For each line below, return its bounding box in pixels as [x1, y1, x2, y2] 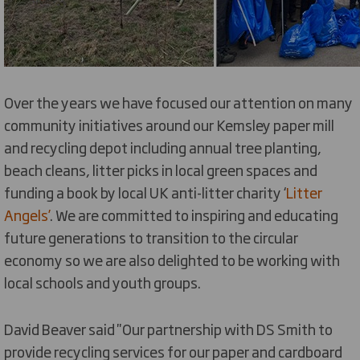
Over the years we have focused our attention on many [4, 91, 353, 112]
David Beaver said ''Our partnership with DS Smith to [4, 317, 333, 339]
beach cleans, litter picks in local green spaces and [4, 158, 317, 180]
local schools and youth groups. [4, 271, 201, 292]
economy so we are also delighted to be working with [4, 248, 340, 270]
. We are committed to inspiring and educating [50, 203, 338, 225]
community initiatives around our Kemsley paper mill [4, 113, 334, 135]
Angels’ [4, 203, 50, 225]
